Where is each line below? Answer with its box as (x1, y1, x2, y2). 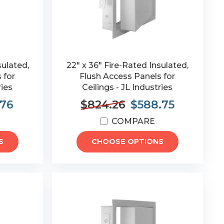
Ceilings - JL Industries (82, 82, 173, 92)
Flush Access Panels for (79, 71, 175, 81)
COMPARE (111, 116, 155, 126)
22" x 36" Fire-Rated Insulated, (66, 60, 188, 70)
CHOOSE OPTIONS (91, 138, 163, 145)
